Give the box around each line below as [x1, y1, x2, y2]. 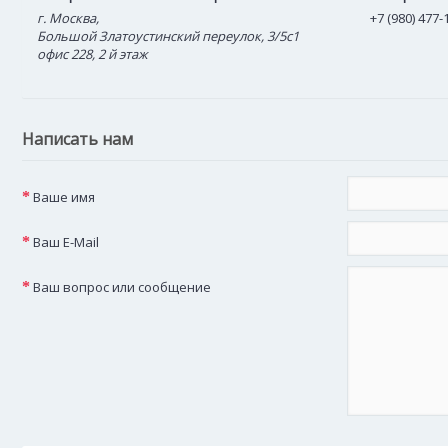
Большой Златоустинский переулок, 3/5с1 [37, 27, 299, 45]
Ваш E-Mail [33, 233, 99, 251]
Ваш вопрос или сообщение [33, 278, 211, 296]
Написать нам [22, 128, 133, 150]
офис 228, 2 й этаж [37, 45, 148, 63]
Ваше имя [33, 188, 95, 206]
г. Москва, [37, 9, 99, 27]
